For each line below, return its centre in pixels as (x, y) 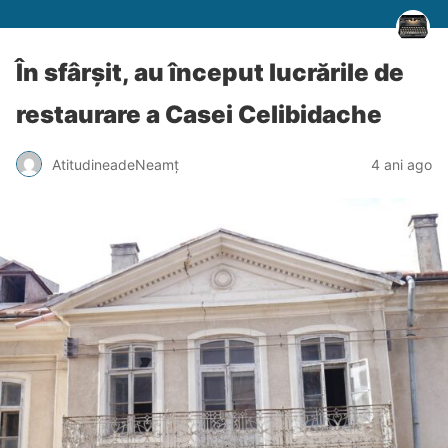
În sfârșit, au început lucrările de (210, 72)
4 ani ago (401, 164)
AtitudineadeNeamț (115, 164)
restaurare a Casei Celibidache (199, 114)
